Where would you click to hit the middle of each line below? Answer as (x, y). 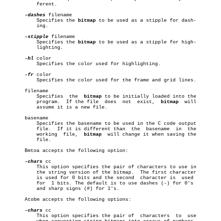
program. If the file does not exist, (142, 102)
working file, (56, 134)
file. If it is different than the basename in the (16, 129)
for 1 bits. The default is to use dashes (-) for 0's (16, 183)
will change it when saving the (149, 134)
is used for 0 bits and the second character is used (16, 178)
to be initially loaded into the (149, 96)
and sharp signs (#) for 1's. (16, 189)
